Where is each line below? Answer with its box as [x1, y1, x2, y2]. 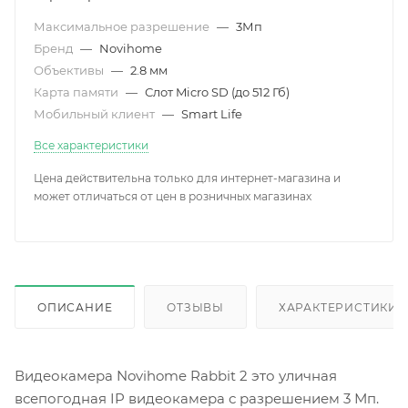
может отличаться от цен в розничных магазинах [34, 189, 311, 203]
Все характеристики [34, 138, 148, 152]
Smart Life [181, 107, 242, 121]
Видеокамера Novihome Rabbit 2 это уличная [15, 366, 337, 384]
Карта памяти [34, 85, 121, 99]
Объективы [34, 63, 107, 77]
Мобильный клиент [34, 107, 158, 121]
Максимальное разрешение [34, 19, 212, 34]
